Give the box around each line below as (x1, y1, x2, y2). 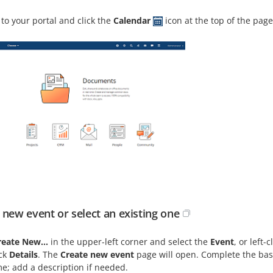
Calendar (113, 15, 151, 26)
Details (9, 249, 38, 261)
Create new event (60, 249, 134, 261)
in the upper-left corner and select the (48, 236, 210, 248)
